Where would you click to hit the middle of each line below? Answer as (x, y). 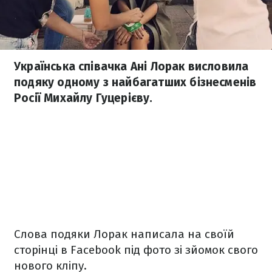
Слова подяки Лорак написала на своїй (124, 234)
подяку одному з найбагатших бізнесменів (135, 82)
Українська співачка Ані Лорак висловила (131, 66)
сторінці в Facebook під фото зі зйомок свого (136, 250)
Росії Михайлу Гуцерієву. (83, 98)
